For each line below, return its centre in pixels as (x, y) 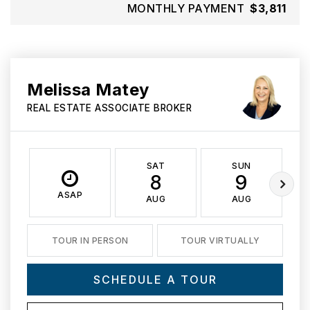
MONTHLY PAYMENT (185, 8)
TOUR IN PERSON (90, 240)
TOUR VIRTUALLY (220, 240)
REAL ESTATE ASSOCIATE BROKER (109, 108)
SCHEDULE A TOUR (155, 280)
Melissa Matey (88, 90)
